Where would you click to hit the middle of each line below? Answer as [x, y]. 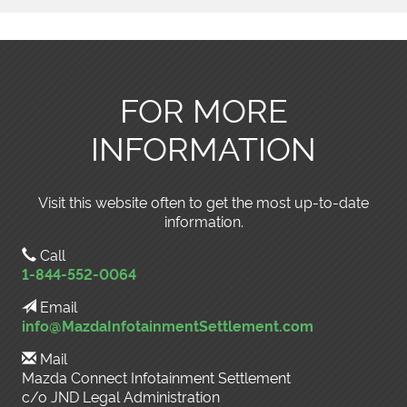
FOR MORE [203, 108]
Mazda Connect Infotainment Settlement [156, 377]
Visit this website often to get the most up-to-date [203, 202]
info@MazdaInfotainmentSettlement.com [168, 325]
